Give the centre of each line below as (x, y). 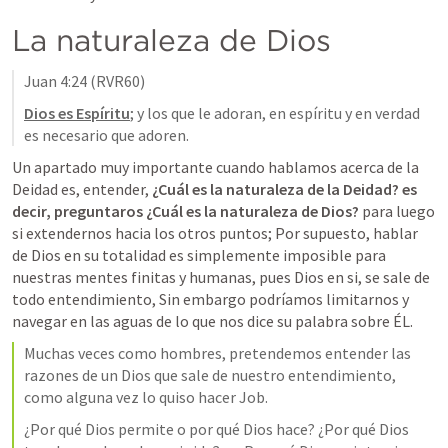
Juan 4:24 (55, 81)
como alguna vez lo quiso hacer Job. (147, 397)
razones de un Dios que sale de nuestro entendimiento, (210, 375)
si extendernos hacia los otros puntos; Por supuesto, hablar (215, 233)
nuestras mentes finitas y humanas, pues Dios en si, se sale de (221, 277)
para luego (397, 211)
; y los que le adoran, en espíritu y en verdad (275, 113)
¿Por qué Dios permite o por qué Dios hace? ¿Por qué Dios (216, 429)
